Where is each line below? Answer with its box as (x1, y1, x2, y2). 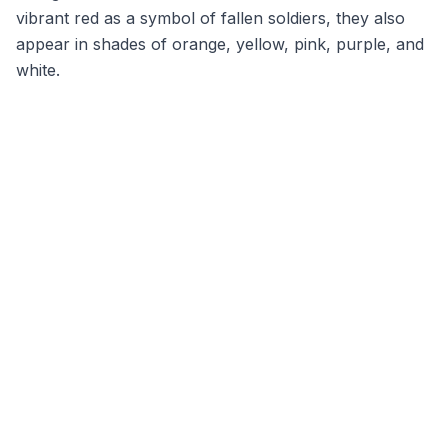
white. (16, 60, 60, 80)
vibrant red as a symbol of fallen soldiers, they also (16, 8, 405, 28)
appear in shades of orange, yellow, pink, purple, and (16, 34, 424, 54)
